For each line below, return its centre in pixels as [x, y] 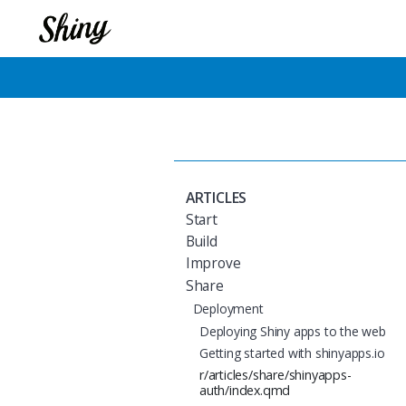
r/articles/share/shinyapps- [275, 375]
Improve [213, 264]
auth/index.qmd [245, 391]
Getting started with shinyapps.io [292, 353]
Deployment [228, 309]
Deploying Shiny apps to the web [293, 332]
